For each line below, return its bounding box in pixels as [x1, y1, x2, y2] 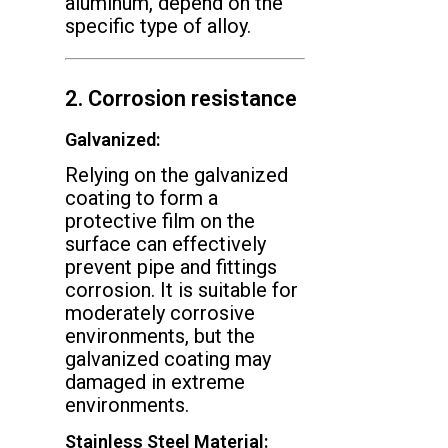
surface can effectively [65, 232, 266, 256]
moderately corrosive [65, 301, 255, 325]
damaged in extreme [65, 370, 245, 394]
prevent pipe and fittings [65, 255, 277, 279]
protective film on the [65, 209, 255, 233]
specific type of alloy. [65, 14, 251, 39]
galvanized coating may [65, 347, 271, 371]
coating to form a [65, 186, 218, 210]
